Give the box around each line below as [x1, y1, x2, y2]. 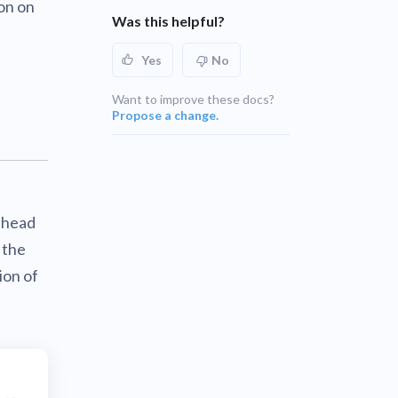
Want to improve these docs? [112, 92, 275, 107]
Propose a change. [112, 107, 219, 123]
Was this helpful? [112, 12, 225, 29]
